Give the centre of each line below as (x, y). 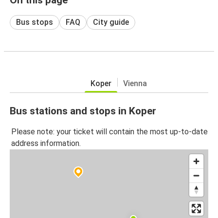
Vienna (135, 83)
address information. (46, 144)
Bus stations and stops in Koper (83, 111)
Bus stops (35, 22)
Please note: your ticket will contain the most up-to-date (109, 132)
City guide (111, 22)
